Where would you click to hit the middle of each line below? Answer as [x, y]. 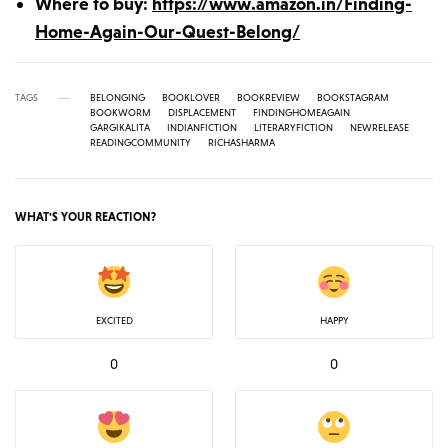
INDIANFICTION [202, 128]
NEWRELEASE [379, 128]
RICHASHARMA [241, 143]
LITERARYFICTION [293, 128]
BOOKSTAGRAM [353, 98]
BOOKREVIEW [268, 98]
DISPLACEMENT [202, 113]
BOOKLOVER [191, 98]
